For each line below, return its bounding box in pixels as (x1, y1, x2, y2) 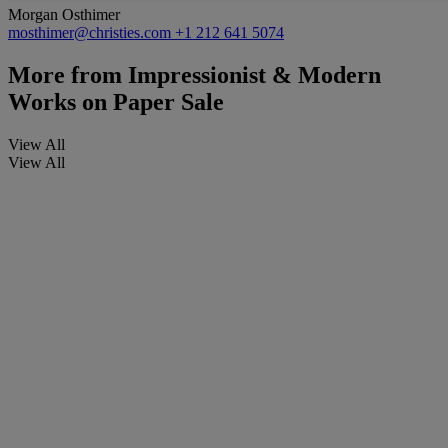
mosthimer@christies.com (8, 23, 175, 41)
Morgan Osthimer (8, 5, 120, 23)
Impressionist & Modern (122, 61, 381, 88)
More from (8, 61, 122, 88)
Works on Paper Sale (8, 88, 224, 115)
